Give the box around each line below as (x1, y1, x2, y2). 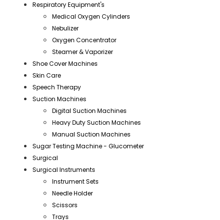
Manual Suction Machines (52, 130, 131, 139)
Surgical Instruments (32, 165, 95, 174)
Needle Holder (52, 189, 93, 198)
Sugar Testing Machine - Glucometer (32, 142, 144, 151)
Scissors (52, 201, 78, 210)
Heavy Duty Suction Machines (52, 118, 141, 127)
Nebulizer (52, 24, 79, 33)
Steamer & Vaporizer (52, 48, 113, 56)
